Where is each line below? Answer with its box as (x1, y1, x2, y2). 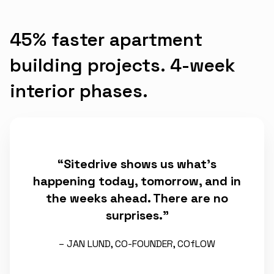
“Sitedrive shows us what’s (57, 155, 217, 172)
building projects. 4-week (10, 53, 235, 77)
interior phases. (10, 78, 148, 103)
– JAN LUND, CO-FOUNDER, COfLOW (59, 237, 215, 251)
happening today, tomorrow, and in (33, 172, 241, 189)
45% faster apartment (10, 27, 202, 51)
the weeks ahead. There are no (46, 190, 228, 206)
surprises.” (105, 207, 169, 223)
